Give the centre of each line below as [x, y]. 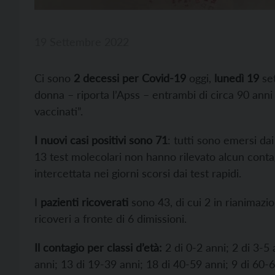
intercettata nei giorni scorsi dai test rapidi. [138, 173]
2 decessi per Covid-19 [128, 78]
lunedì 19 [237, 78]
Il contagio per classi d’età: [98, 248]
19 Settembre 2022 [82, 42]
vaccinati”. [59, 111]
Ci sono [52, 78]
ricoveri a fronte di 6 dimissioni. [110, 219]
